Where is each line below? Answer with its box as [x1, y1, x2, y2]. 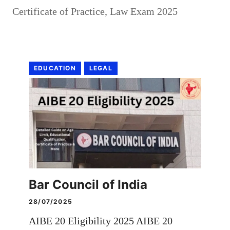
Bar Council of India [29, 177, 147, 193]
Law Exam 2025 [110, 6, 178, 17]
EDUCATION [34, 64, 76, 72]
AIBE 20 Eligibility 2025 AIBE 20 [29, 215, 172, 227]
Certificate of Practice [12, 6, 105, 17]
